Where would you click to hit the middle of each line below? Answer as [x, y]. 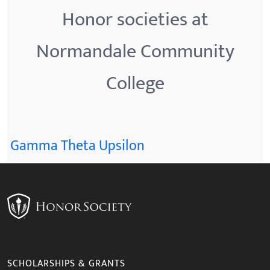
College [135, 83]
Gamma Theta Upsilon [77, 146]
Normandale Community [135, 52]
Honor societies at [135, 20]
